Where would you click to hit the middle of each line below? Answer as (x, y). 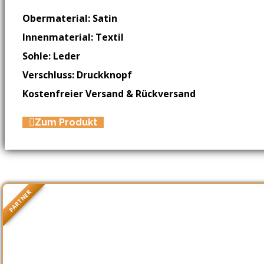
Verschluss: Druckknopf (77, 75)
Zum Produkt (66, 122)
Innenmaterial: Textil (73, 37)
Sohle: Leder (51, 56)
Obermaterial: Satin (70, 18)
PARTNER (20, 201)
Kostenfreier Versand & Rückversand (109, 93)
